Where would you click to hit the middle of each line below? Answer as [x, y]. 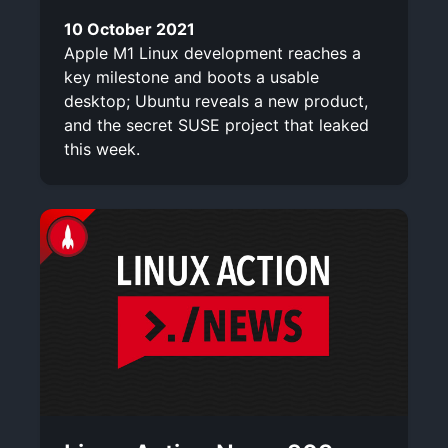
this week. [102, 148]
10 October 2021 [129, 28]
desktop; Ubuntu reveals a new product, [216, 100]
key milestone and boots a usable [191, 76]
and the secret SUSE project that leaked [216, 124]
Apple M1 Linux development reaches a [212, 52]
